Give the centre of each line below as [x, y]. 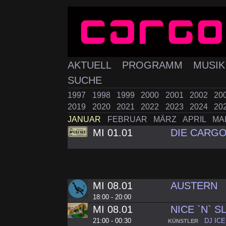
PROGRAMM [154, 65]
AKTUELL [91, 65]
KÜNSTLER [183, 221]
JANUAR [86, 120]
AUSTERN [194, 186]
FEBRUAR [128, 120]
